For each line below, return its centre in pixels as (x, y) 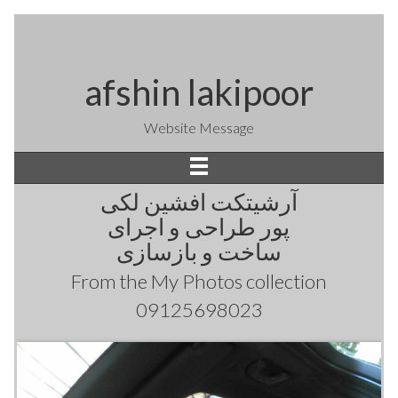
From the (111, 282)
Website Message (199, 127)
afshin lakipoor (199, 92)
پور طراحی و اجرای (199, 227)
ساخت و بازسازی (199, 252)
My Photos (197, 282)
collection (285, 282)
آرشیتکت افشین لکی (199, 202)
